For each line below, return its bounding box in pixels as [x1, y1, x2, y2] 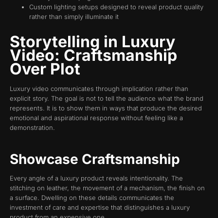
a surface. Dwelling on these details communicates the [10, 193, 174, 201]
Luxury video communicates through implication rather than [10, 85, 188, 93]
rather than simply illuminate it [29, 13, 119, 21]
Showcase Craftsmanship [10, 150, 180, 167]
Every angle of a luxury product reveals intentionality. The [10, 174, 183, 182]
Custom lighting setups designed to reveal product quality [29, 3, 203, 11]
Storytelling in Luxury [10, 32, 175, 52]
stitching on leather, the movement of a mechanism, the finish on [10, 183, 205, 192]
